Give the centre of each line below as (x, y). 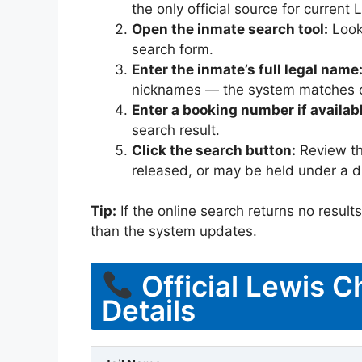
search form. (173, 49)
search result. (176, 130)
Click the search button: (214, 150)
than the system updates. (174, 232)
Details (149, 310)
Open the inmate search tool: (230, 29)
